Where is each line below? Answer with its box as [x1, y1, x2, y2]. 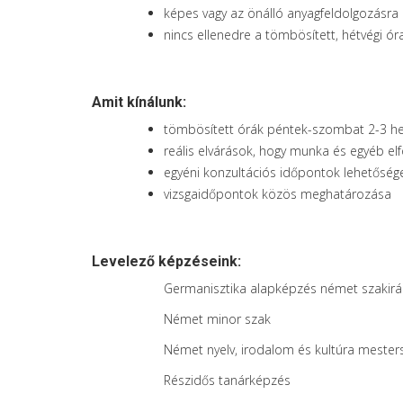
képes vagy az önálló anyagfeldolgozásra [164, 4, 399, 22]
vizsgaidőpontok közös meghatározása [164, 185, 391, 202]
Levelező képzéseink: [92, 253, 241, 270]
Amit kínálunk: [92, 94, 186, 111]
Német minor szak [164, 310, 271, 327]
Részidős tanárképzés [164, 372, 291, 389]
